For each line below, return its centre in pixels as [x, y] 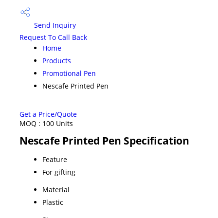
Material [56, 189]
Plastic [53, 202]
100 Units [58, 123]
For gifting [59, 172]
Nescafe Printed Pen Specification [104, 140]
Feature [55, 159]
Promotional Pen [69, 73]
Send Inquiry [54, 25]
